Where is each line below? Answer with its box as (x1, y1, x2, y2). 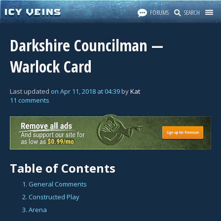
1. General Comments (22, 179, 87, 188)
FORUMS (150, 8, 169, 17)
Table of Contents (10, 159, 115, 176)
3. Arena (22, 205, 47, 214)
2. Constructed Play (22, 192, 79, 201)
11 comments (10, 96, 49, 105)
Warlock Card (10, 56, 92, 77)
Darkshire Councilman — (10, 35, 163, 56)
